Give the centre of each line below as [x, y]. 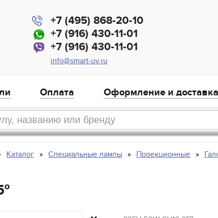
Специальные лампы [85, 154]
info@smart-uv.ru [79, 61]
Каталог [20, 154]
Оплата [57, 93]
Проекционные [163, 154]
